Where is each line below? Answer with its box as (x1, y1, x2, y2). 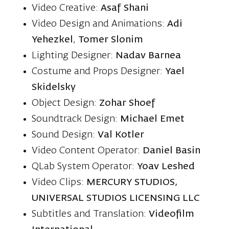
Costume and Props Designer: (32, 66, 166, 76)
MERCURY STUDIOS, (86, 177, 178, 187)
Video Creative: (32, 3, 101, 13)
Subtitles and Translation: (32, 209, 149, 219)
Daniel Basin (143, 146, 201, 155)
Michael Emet (120, 114, 185, 124)
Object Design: (32, 98, 100, 108)
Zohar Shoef (99, 98, 156, 108)
